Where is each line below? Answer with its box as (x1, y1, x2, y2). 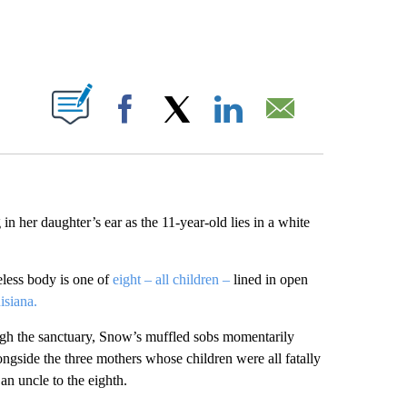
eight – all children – (112, 272, 230, 287)
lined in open (229, 272, 308, 287)
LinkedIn (253, 120, 297, 134)
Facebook (150, 120, 201, 134)
